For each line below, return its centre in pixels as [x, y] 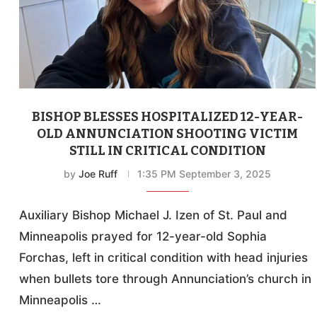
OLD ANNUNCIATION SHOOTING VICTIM [168, 134]
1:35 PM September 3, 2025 [204, 174]
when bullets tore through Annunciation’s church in [166, 279]
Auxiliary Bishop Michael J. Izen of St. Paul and [154, 215]
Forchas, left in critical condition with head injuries [164, 258]
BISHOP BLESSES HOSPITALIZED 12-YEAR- [168, 117]
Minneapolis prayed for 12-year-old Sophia [143, 237]
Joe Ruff [98, 174]
